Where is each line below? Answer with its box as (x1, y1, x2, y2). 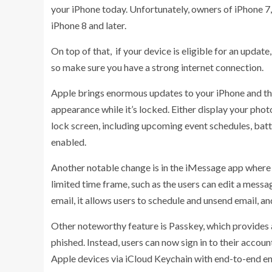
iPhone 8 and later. (51, 19, 126, 31)
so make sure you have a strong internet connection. (51, 61, 265, 73)
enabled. (51, 135, 86, 148)
